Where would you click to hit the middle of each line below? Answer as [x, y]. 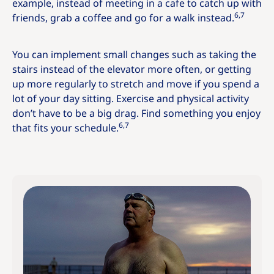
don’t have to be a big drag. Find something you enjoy [136, 113]
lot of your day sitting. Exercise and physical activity [131, 98]
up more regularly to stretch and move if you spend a [136, 84]
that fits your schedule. [65, 128]
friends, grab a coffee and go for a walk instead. [123, 18]
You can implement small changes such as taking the [134, 54]
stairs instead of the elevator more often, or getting [132, 69]
